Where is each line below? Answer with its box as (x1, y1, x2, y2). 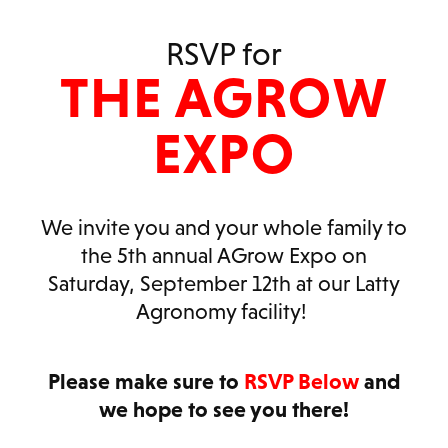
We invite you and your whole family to (41, 214, 407, 240)
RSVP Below (244, 368, 359, 394)
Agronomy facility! (136, 298, 312, 324)
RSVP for (166, 35, 282, 72)
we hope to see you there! (99, 396, 349, 422)
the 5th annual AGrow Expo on (81, 242, 367, 268)
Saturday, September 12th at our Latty (48, 270, 400, 296)
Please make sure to (48, 368, 244, 394)
